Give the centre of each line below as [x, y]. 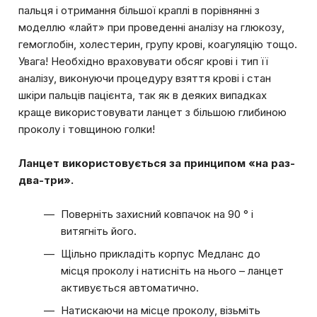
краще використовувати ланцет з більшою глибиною [152, 112]
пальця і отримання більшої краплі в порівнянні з [139, 10]
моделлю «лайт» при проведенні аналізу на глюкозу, [151, 27]
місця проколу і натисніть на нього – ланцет [172, 270]
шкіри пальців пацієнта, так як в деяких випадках [143, 95]
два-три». [46, 180]
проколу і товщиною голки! [87, 129]
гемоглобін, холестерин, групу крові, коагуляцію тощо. [158, 44]
